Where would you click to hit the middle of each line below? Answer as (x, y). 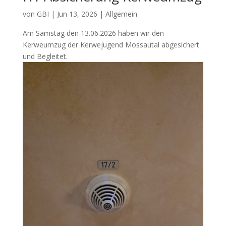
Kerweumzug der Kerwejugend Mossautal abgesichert (111, 45)
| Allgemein (117, 14)
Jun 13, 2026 (77, 14)
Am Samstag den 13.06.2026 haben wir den (93, 33)
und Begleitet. (45, 56)
